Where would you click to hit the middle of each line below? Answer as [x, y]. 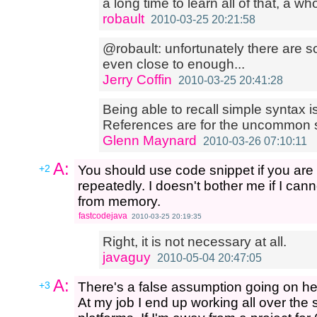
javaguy [127, 257]
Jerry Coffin [137, 80]
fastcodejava [103, 216]
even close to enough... [174, 64]
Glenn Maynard [150, 140]
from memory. [119, 201]
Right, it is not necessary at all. [195, 242]
